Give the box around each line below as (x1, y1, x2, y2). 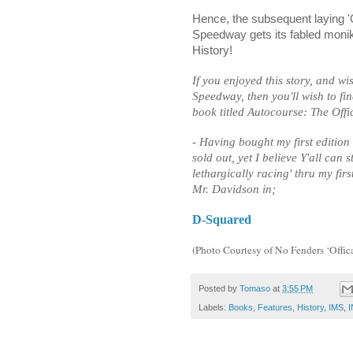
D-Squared (192, 212, 251, 226)
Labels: (199, 303, 229, 313)
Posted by (199, 283, 240, 293)
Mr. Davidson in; (192, 182, 276, 195)
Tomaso (240, 283, 270, 293)
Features (258, 303, 292, 313)
